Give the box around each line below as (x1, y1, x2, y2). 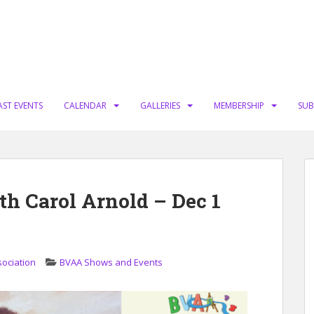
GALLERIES (140, 100, 180, 111)
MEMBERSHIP (214, 100, 264, 111)
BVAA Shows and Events (60, 256, 163, 268)
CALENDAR (64, 100, 107, 111)
